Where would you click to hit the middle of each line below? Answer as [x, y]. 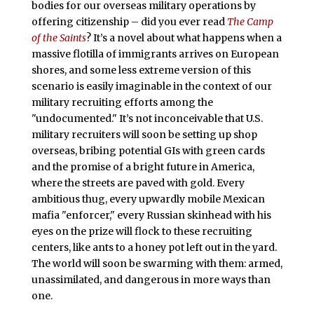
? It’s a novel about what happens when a [184, 37]
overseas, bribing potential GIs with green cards [148, 150]
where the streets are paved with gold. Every [138, 183]
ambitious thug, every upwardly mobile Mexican [148, 199]
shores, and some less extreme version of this [141, 70]
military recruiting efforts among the [122, 102]
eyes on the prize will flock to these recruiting [142, 231]
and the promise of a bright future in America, [143, 166]
